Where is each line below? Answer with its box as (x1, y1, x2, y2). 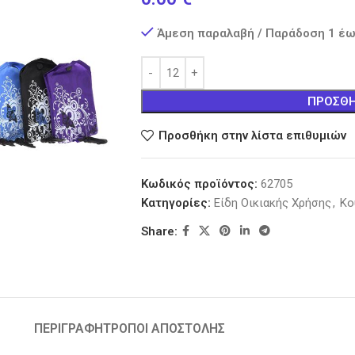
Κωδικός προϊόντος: (140, 177, 261, 191)
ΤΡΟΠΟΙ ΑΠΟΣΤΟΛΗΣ (102, 320, 225, 336)
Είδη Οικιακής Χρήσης (213, 196, 331, 210)
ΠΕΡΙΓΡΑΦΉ (33, 320, 103, 336)
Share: (140, 223, 177, 239)
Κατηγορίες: (140, 196, 211, 210)
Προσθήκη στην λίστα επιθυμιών (158, 128, 346, 143)
